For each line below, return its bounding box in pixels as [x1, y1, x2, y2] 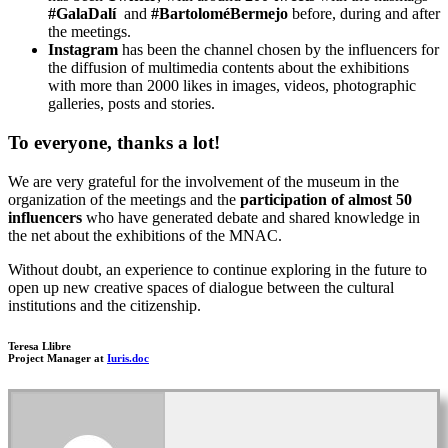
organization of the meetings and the [8, 190, 240, 208]
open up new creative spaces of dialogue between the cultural [8, 278, 394, 296]
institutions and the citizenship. [8, 296, 201, 314]
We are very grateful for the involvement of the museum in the [8, 172, 399, 190]
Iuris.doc [107, 351, 149, 364]
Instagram [48, 41, 118, 59]
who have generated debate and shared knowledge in [82, 208, 420, 226]
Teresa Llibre [8, 339, 71, 352]
